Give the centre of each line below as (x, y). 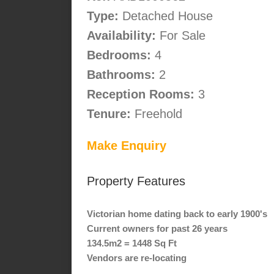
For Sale (181, 36)
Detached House (166, 16)
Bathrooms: (121, 75)
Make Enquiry (127, 146)
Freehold (157, 114)
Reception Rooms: (141, 94)
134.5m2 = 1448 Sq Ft (132, 243)
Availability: (121, 36)
